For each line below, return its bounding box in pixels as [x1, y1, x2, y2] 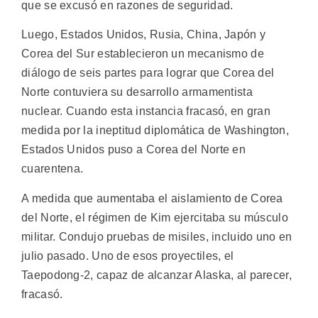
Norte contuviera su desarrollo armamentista [21, 86, 253, 99]
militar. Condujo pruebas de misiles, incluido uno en [21, 230, 292, 243]
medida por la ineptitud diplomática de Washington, [21, 124, 289, 137]
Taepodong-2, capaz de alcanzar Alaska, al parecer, [21, 268, 292, 281]
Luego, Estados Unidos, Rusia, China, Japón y [21, 28, 266, 41]
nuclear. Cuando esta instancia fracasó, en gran [21, 105, 271, 118]
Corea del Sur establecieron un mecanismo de [21, 48, 264, 60]
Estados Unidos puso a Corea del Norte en [21, 143, 246, 156]
